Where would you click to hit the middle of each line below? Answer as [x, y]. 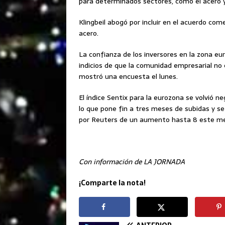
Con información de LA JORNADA [132, 162]
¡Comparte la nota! [112, 183]
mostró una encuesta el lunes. [128, 77]
